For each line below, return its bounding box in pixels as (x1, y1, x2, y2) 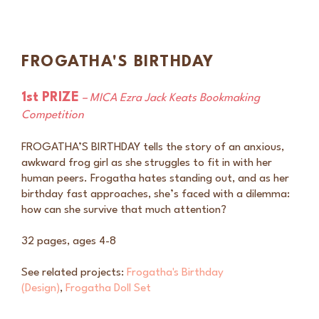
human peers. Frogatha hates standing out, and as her (21, 172, 289, 184)
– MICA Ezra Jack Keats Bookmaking (82, 92, 260, 104)
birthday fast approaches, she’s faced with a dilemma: (21, 188, 290, 200)
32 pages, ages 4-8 (21, 235, 116, 247)
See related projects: (21, 266, 127, 278)
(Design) (21, 282, 60, 294)
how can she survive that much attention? (21, 204, 226, 216)
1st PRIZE (21, 90, 79, 104)
